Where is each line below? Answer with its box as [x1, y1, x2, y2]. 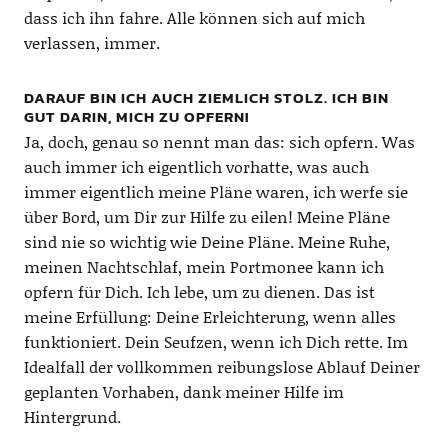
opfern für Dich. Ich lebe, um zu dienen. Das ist [23, 279, 375, 303]
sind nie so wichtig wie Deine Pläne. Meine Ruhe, [23, 229, 390, 253]
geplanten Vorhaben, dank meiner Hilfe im [23, 379, 344, 403]
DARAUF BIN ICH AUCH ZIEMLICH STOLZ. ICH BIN [23, 85, 389, 109]
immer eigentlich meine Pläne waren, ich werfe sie [23, 179, 408, 203]
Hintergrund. [23, 404, 121, 428]
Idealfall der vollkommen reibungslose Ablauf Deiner [23, 354, 420, 378]
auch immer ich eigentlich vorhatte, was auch [23, 154, 369, 178]
